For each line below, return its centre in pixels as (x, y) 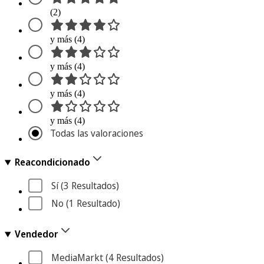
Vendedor (36, 234)
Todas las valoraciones (97, 133)
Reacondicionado (52, 162)
